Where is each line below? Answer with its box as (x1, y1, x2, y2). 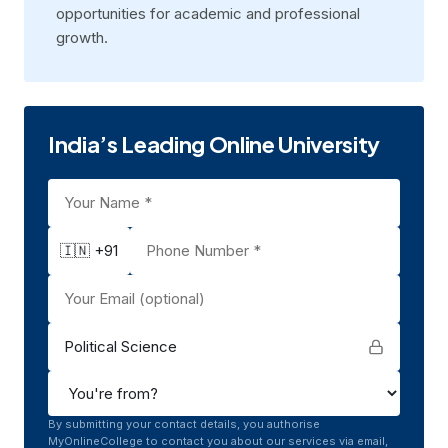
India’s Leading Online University (48, 130, 381, 158)
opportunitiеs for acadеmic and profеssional (56, 4, 360, 23)
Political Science (64, 337, 177, 356)
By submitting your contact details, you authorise (48, 417, 320, 431)
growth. (56, 28, 108, 47)
